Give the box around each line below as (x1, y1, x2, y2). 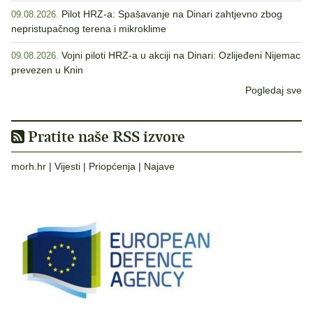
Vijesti (54, 161, 80, 173)
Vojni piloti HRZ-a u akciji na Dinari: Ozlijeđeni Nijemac (61, 50, 300, 61)
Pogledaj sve (245, 85, 302, 96)
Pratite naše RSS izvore (24, 127, 185, 147)
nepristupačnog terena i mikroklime (11, 23, 166, 35)
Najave (144, 161, 175, 173)
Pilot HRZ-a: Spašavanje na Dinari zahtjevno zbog (61, 8, 282, 20)
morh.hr (11, 161, 46, 173)
